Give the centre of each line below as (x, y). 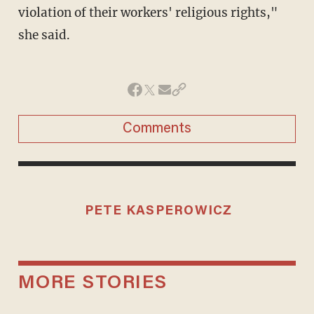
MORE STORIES (93, 284)
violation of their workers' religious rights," (148, 12)
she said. (44, 35)
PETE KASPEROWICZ (158, 211)
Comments (157, 129)
